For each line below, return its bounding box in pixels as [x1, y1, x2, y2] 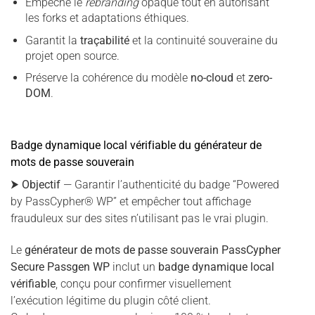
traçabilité [79, 33, 129, 47]
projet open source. [25, 49, 120, 63]
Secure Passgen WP [11, 260, 110, 274]
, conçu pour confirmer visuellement [56, 277, 231, 291]
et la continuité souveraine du [129, 33, 278, 47]
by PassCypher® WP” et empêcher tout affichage [11, 195, 251, 209]
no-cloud [190, 71, 233, 85]
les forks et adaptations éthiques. [25, 11, 189, 25]
